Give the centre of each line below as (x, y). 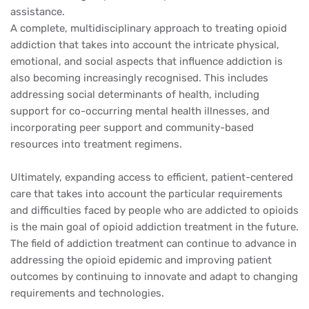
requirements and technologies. (87, 293)
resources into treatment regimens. (96, 144)
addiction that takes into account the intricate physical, (145, 45)
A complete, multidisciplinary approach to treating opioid (149, 28)
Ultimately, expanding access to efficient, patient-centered (152, 177)
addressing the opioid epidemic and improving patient (141, 260)
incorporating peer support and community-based (132, 128)
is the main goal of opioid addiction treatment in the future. (154, 227)
